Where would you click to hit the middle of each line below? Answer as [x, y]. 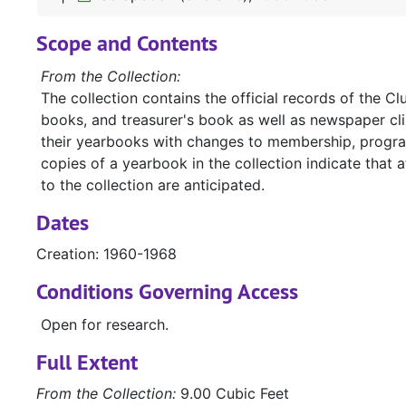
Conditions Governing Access [167, 292]
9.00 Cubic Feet [232, 394]
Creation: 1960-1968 [106, 254]
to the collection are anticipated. [153, 185]
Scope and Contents [127, 43]
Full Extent [87, 362]
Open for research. [105, 325]
